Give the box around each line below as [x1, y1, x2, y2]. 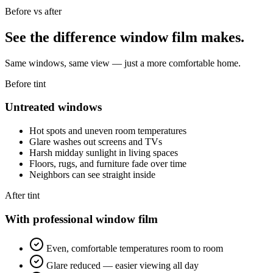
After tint [5, 190, 40, 201]
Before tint [5, 78, 46, 89]
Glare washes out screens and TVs [29, 136, 162, 147]
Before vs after [5, 5, 62, 16]
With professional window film [5, 212, 158, 225]
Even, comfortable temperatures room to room [46, 243, 223, 254]
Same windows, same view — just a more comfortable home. [5, 57, 241, 68]
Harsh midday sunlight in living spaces [29, 147, 178, 158]
